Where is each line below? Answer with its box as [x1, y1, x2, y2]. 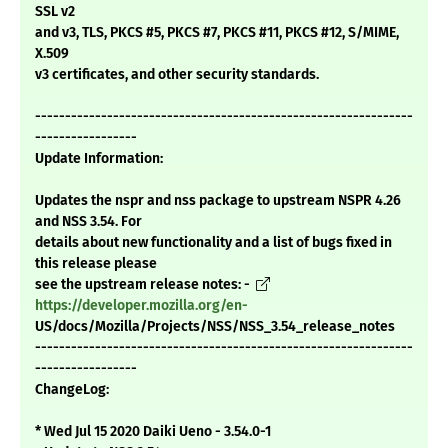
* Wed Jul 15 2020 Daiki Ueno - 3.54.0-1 [35, 423, 271, 441]
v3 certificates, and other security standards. [35, 66, 319, 84]
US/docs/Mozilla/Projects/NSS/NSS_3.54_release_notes [35, 318, 395, 336]
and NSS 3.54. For [35, 213, 142, 231]
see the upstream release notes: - [35, 276, 253, 294]
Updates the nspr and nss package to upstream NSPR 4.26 [35, 192, 401, 210]
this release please [35, 255, 157, 273]
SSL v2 [35, 3, 75, 21]
